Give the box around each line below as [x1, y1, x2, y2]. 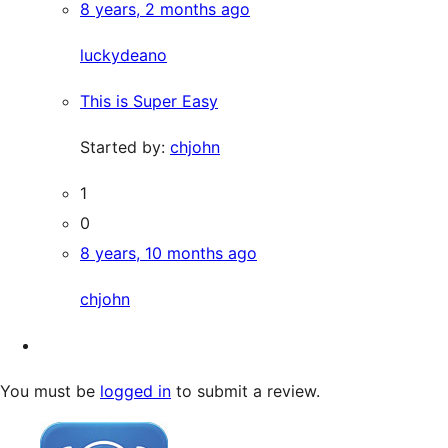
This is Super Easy [80, 90, 218, 111]
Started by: [80, 136, 170, 157]
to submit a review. [171, 380, 320, 401]
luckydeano [80, 44, 167, 65]
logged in [100, 380, 171, 401]
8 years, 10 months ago [80, 242, 257, 263]
